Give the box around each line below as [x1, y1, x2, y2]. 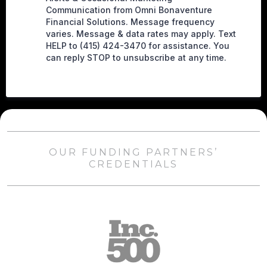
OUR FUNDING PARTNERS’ [49, 146, 218, 158]
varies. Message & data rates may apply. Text [46, 28, 236, 39]
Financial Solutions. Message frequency [46, 16, 215, 27]
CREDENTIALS [89, 158, 178, 170]
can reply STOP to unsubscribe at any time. [46, 52, 226, 63]
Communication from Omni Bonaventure [46, 4, 212, 15]
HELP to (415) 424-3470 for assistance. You [46, 40, 229, 51]
